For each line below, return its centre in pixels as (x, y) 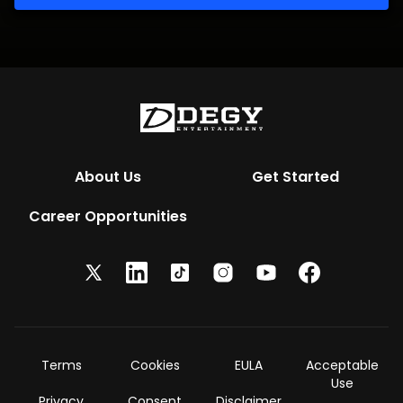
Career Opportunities (108, 216)
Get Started (295, 177)
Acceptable (342, 365)
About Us (108, 177)
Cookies (155, 365)
